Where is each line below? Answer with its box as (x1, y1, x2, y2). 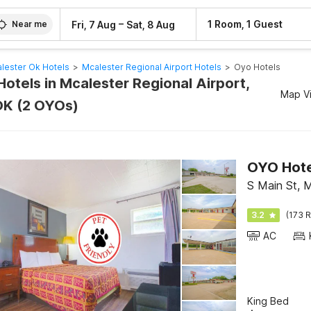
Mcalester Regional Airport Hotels (81, 62, 221, 72)
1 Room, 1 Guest (208, 18, 283, 30)
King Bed (246, 295, 289, 307)
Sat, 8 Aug (126, 18, 176, 31)
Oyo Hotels (233, 62, 280, 72)
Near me (12, 19, 48, 29)
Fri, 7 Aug (72, 18, 117, 31)
